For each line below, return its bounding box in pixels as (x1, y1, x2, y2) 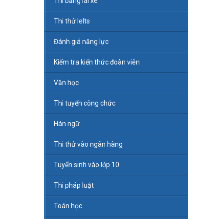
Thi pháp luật (53, 181, 94, 190)
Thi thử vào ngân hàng (53, 140, 123, 149)
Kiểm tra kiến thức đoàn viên (53, 58, 140, 66)
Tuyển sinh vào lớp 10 (53, 161, 119, 169)
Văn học (53, 79, 79, 87)
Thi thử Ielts (53, 17, 90, 25)
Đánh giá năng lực (53, 38, 109, 46)
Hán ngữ (53, 120, 80, 128)
